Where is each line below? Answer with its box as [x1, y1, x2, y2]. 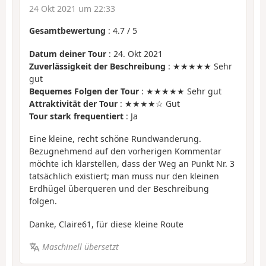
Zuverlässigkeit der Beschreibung [29, 60, 166, 72]
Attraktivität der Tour [29, 97, 118, 109]
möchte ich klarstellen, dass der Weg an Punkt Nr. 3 [29, 158, 235, 170]
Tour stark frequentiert [29, 110, 123, 122]
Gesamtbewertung [29, 25, 106, 37]
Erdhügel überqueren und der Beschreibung [29, 183, 209, 195]
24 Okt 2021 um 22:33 [29, 3, 115, 15]
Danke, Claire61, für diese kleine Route [29, 218, 183, 230]
